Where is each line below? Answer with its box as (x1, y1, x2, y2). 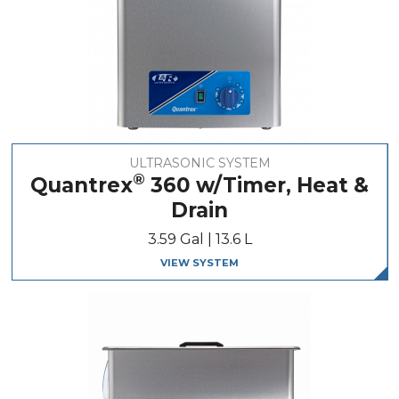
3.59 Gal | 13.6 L (147, 231, 252, 248)
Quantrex (30, 172, 133, 198)
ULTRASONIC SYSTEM (128, 154, 271, 171)
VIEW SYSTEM (160, 256, 239, 270)
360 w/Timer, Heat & (145, 172, 369, 198)
